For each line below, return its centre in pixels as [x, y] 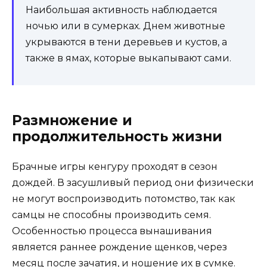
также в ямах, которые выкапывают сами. [128, 58]
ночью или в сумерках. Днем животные [125, 26]
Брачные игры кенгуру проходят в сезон [115, 166]
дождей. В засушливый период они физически [133, 182]
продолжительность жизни [117, 136]
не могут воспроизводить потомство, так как [124, 198]
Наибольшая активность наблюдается [122, 10]
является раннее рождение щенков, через [119, 247]
